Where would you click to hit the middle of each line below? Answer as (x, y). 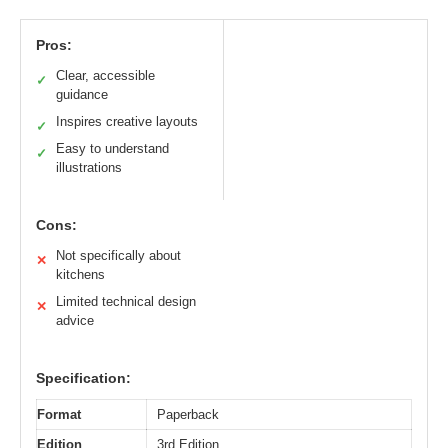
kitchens (80, 274)
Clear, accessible (105, 75)
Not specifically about (118, 255)
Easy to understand (112, 148)
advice (75, 320)
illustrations (89, 167)
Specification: (83, 377)
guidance (82, 94)
